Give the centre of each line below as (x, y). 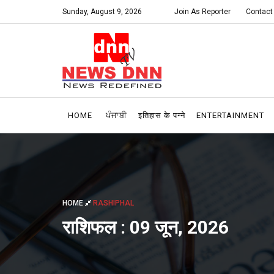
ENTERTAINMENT (230, 115)
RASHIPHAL (113, 203)
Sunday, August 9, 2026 (102, 12)
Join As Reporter (202, 12)
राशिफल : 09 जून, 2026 (146, 227)
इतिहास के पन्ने (162, 115)
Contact (259, 12)
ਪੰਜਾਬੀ (117, 115)
